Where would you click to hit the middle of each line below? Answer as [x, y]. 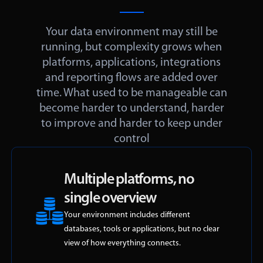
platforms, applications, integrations [131, 63]
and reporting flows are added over [131, 78]
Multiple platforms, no [129, 180]
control [131, 139]
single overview [110, 199]
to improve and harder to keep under [131, 124]
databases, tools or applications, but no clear [142, 230]
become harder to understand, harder [131, 109]
